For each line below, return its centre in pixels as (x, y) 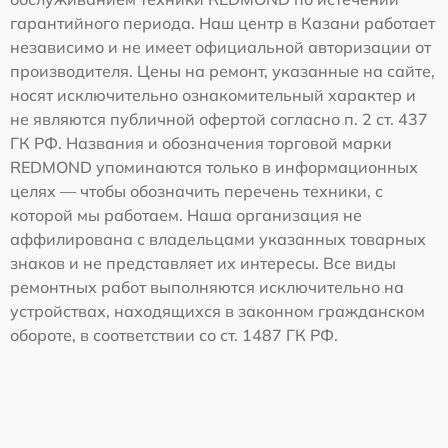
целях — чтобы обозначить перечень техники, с (196, 191)
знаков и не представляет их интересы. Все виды (203, 263)
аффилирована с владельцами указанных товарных (218, 239)
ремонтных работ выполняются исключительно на (207, 287)
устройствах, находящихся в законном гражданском (217, 311)
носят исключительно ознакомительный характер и (213, 95)
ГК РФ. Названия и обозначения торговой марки (201, 143)
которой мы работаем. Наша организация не (186, 215)
